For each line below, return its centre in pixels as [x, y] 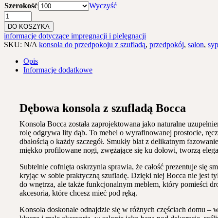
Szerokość [21, 6]
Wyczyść [103, 6]
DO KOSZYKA [29, 27]
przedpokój [167, 45]
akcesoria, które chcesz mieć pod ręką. [78, 193]
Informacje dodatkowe [58, 70]
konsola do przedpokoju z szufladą [92, 45]
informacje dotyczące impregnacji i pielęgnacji [75, 36]
